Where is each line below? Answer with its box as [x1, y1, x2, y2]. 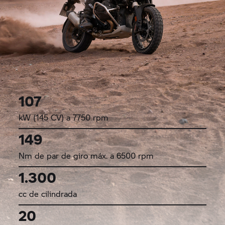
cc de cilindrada [19, 187, 77, 199]
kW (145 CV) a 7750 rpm [19, 111, 109, 123]
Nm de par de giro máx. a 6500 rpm [19, 149, 154, 161]
